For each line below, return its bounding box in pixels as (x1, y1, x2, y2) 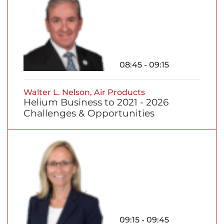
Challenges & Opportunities (23, 107, 154, 119)
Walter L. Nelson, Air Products (23, 87, 145, 97)
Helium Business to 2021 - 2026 (23, 96, 168, 108)
